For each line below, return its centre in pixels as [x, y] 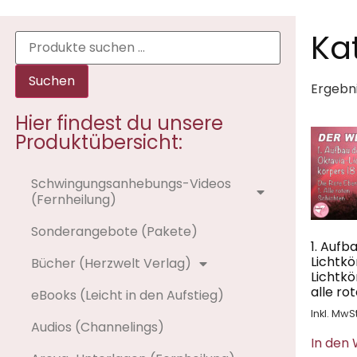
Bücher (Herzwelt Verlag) [111, 263]
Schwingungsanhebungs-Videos [131, 183]
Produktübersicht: [98, 142]
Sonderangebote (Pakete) [114, 231]
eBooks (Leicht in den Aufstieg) [127, 295]
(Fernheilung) [73, 199]
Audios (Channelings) [97, 327]
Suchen [51, 80]
